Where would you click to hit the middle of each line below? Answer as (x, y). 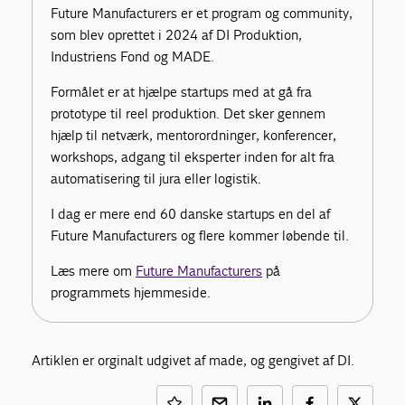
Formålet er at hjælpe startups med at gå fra (182, 92)
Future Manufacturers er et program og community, (202, 14)
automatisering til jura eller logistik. (156, 179)
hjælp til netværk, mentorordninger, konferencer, (194, 136)
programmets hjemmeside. (132, 293)
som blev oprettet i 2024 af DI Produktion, (177, 35)
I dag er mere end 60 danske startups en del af (191, 214)
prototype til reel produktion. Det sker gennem (188, 114)
